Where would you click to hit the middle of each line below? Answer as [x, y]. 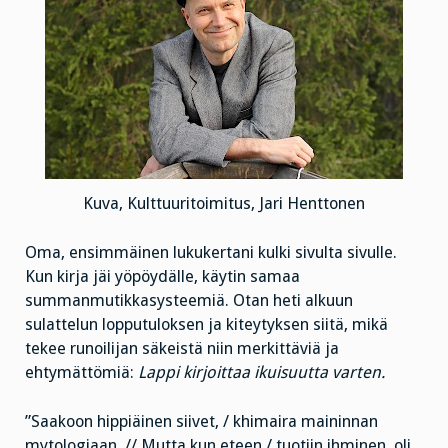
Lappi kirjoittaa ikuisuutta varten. [261, 372]
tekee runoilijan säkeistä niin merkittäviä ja [182, 348]
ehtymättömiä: [81, 372]
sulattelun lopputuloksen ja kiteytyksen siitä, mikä [206, 324]
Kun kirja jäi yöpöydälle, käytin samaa [162, 276]
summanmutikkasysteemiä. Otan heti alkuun [189, 300]
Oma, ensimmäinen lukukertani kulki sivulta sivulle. [211, 252]
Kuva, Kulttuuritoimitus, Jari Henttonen [224, 204]
